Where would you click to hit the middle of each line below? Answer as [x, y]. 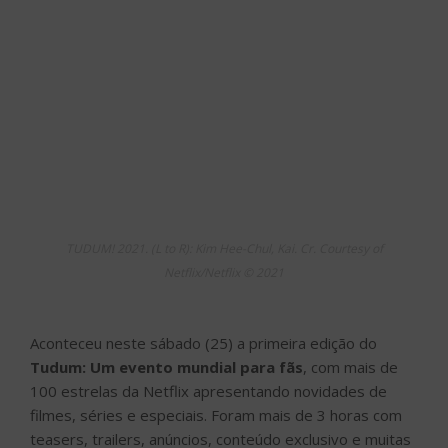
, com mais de [350, 366]
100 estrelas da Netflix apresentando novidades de [208, 390]
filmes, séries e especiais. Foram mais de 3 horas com [216, 414]
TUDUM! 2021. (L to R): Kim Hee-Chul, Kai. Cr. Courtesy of [224, 248]
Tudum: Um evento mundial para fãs [166, 366]
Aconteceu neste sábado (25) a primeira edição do [203, 342]
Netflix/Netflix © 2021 [224, 272]
